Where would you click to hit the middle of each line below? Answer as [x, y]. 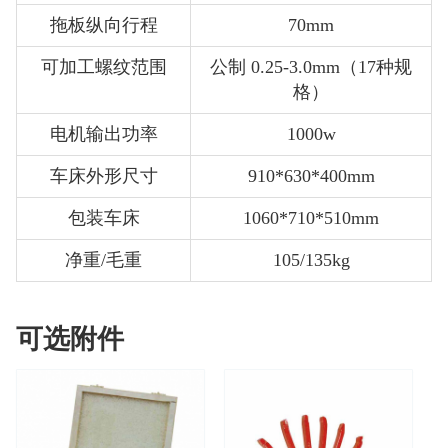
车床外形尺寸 [103, 175]
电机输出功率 [103, 133]
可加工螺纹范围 [103, 66]
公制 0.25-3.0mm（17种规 [311, 66]
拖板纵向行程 [103, 24]
